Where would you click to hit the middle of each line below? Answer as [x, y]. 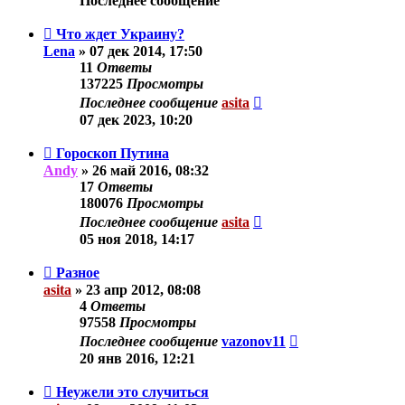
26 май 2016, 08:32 [151, 170]
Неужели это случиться [132, 391]
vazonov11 [254, 341]
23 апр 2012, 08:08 [143, 289]
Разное [78, 272]
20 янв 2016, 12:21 [137, 358]
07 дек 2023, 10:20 [136, 119]
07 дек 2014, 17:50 [146, 51]
